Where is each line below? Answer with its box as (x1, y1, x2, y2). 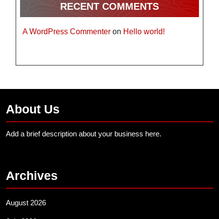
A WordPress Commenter (22, 27, 110, 36)
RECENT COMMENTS (60, 1, 159, 12)
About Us (6, 102, 60, 116)
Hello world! (123, 27, 165, 36)
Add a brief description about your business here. (6, 130, 161, 138)
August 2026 (6, 198, 46, 207)
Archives (6, 169, 58, 183)
